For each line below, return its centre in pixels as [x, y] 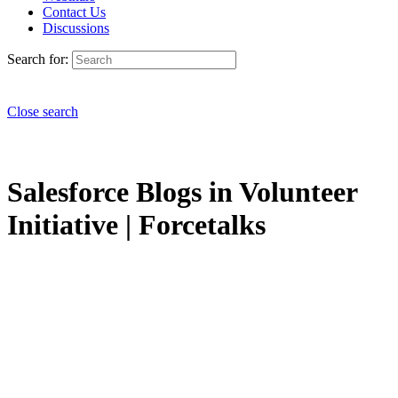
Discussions [76, 28]
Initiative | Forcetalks [136, 225]
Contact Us [74, 12]
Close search [43, 111]
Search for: [38, 59]
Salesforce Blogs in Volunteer [182, 192]
